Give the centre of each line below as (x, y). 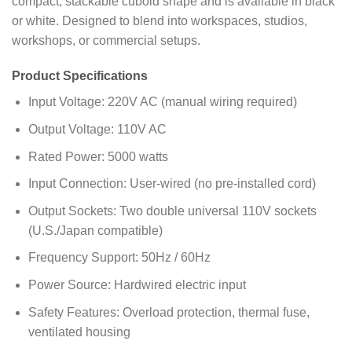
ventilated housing (79, 332)
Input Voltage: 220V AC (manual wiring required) (162, 102)
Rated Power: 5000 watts (98, 156)
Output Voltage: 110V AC (97, 130)
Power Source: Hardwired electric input (137, 285)
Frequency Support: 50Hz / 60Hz (119, 258)
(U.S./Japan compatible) (95, 230)
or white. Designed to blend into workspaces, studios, (159, 20)
